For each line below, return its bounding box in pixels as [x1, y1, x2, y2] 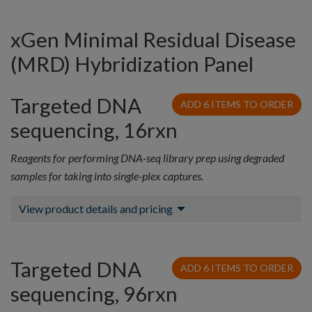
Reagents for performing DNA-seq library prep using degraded [10, 151, 284, 165]
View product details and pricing [19, 202, 173, 216]
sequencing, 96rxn [10, 281, 178, 306]
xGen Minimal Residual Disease [10, 27, 296, 52]
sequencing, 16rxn [10, 118, 178, 143]
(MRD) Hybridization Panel [10, 52, 253, 77]
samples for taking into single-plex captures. [10, 169, 203, 183]
